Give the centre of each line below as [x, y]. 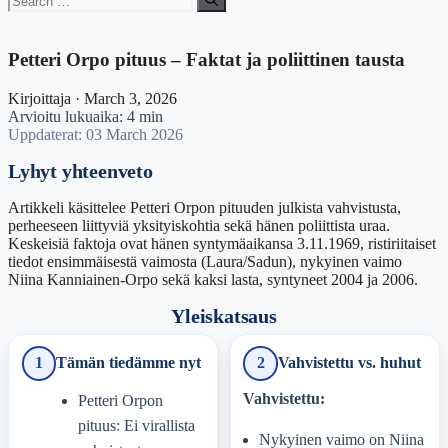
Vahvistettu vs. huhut [349, 363]
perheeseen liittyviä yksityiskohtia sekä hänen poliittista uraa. [199, 226]
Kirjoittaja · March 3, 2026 [92, 98]
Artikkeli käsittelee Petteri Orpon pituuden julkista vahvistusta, [204, 208]
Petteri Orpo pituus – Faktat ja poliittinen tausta [206, 60]
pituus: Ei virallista [136, 426]
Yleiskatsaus [224, 316]
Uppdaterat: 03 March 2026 [95, 134]
